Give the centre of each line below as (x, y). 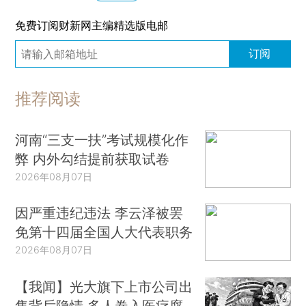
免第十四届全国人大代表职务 (104, 232)
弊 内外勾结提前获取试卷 (93, 158)
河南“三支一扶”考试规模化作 (102, 139)
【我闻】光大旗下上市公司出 (104, 286)
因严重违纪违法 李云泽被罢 (99, 213)
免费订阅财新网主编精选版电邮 (92, 26)
